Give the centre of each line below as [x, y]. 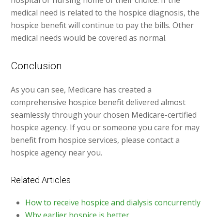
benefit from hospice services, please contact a [95, 140]
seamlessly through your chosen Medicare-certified [104, 115]
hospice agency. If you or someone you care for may [105, 128]
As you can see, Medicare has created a [81, 90]
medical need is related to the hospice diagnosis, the [105, 13]
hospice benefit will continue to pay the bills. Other [102, 25]
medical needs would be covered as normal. [89, 38]
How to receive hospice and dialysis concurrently [113, 203]
